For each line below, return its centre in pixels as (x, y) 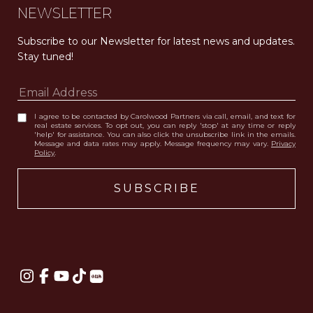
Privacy (283, 144)
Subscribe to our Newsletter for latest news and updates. (156, 42)
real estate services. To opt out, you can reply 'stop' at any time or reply (165, 126)
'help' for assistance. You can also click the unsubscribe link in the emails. (165, 135)
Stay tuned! (47, 57)
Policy (45, 153)
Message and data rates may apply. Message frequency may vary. (153, 144)
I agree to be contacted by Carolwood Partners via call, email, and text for (165, 117)
